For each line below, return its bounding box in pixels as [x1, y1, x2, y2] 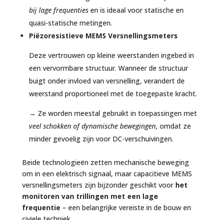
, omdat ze [155, 121, 191, 131]
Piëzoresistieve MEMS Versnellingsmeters [28, 30, 178, 40]
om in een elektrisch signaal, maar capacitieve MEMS [22, 168, 192, 178]
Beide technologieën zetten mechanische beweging [22, 157, 189, 167]
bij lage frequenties [28, 5, 88, 15]
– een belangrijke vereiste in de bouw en [60, 202, 191, 212]
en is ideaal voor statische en [88, 5, 184, 15]
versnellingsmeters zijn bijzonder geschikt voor [22, 180, 175, 190]
